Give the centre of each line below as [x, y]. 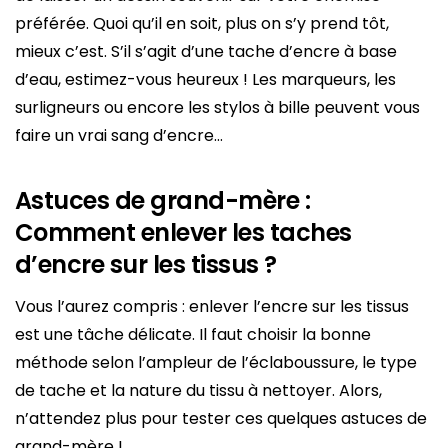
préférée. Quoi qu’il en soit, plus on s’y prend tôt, [202, 24]
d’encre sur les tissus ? [146, 265]
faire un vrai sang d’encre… [119, 136]
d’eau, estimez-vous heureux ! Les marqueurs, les [205, 80]
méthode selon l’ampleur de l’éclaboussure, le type [216, 363]
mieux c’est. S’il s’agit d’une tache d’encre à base [206, 52]
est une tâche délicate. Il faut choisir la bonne [193, 335]
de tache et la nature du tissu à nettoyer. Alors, [198, 391]
